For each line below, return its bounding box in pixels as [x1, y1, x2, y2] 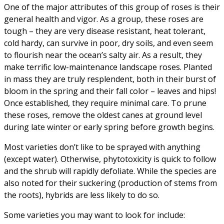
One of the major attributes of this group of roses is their [4, 1, 220, 12]
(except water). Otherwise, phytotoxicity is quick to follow [4, 153, 216, 164]
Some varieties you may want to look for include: [4, 209, 185, 220]
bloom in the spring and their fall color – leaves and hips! [4, 85, 216, 96]
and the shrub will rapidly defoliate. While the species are [4, 165, 216, 176]
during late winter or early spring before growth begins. [4, 121, 214, 132]
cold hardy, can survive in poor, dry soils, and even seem [4, 37, 213, 48]
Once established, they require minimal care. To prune [4, 97, 206, 108]
